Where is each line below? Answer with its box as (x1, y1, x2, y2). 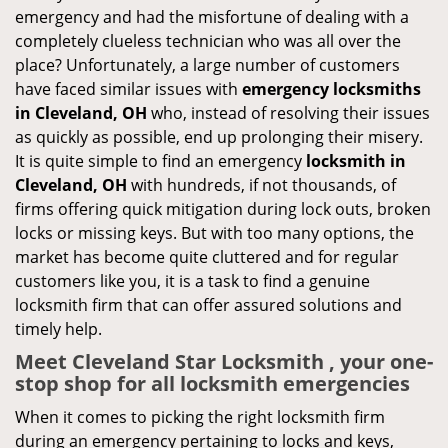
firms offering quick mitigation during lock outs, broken (15, 198, 431, 220)
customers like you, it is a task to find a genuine (15, 270, 370, 292)
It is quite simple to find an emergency (15, 150, 306, 172)
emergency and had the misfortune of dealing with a (15, 6, 409, 28)
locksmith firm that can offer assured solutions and (15, 294, 402, 316)
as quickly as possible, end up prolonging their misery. (15, 126, 423, 148)
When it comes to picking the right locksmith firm (15, 406, 385, 428)
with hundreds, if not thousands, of (127, 174, 396, 196)
